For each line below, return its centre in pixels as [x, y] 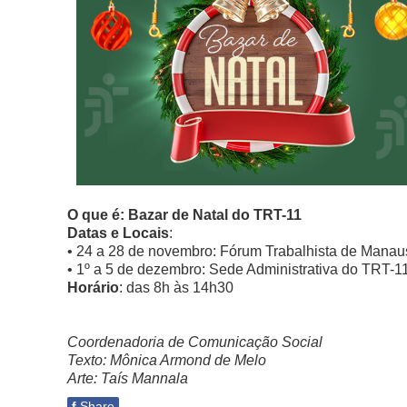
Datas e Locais [118, 233]
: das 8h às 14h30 [176, 288]
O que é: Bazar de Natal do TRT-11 [184, 215]
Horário [93, 288]
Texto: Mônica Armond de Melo [167, 360]
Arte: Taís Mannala [128, 378]
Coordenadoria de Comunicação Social [195, 342]
